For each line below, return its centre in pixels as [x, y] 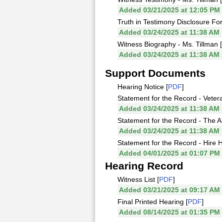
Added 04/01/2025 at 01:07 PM [169, 153]
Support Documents [155, 73]
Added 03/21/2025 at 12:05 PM [169, 10]
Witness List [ [138, 179]
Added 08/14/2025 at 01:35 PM [169, 212]
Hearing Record [144, 166]
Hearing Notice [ [143, 87]
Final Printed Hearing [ [153, 202]
